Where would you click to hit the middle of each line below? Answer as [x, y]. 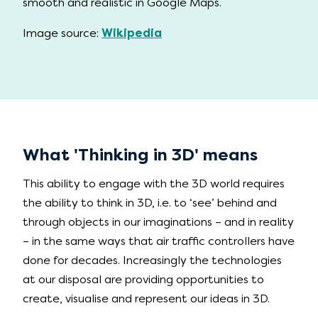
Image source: [62, 33]
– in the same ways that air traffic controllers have [159, 241]
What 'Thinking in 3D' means [140, 154]
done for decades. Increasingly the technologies [152, 260]
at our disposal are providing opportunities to [143, 279]
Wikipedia [132, 33]
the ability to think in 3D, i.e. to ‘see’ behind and [150, 202]
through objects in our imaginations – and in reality [158, 221]
